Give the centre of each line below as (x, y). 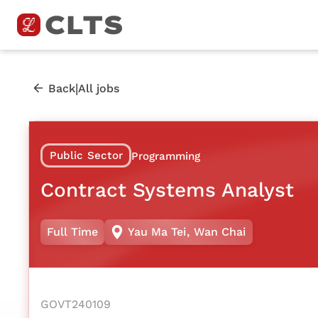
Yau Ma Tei (157, 232)
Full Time (72, 232)
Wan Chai (219, 232)
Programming (166, 156)
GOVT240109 (76, 304)
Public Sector (86, 155)
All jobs (99, 88)
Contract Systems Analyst (167, 190)
